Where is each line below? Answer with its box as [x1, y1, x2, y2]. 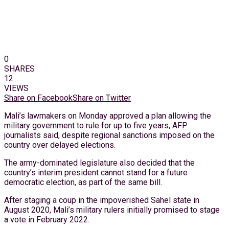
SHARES [4, 63, 35, 74]
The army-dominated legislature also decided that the [4, 157, 195, 168]
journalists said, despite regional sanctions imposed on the [4, 130, 215, 140]
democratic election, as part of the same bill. [4, 177, 162, 187]
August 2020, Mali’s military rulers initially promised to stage [4, 204, 220, 215]
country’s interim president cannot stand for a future [4, 167, 188, 177]
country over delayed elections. [4, 140, 116, 150]
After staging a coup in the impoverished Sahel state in [4, 195, 199, 205]
